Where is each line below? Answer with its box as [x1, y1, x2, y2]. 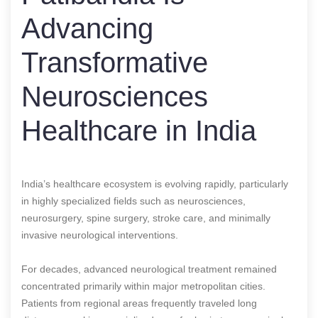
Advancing [21, 12, 153, 44]
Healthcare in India [21, 114, 256, 146]
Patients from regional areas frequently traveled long [21, 297, 257, 309]
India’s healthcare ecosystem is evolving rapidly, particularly [21, 177, 288, 190]
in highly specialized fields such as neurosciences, [21, 194, 246, 207]
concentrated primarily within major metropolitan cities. [21, 280, 265, 292]
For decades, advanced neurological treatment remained [21, 263, 277, 275]
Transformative [21, 46, 208, 78]
